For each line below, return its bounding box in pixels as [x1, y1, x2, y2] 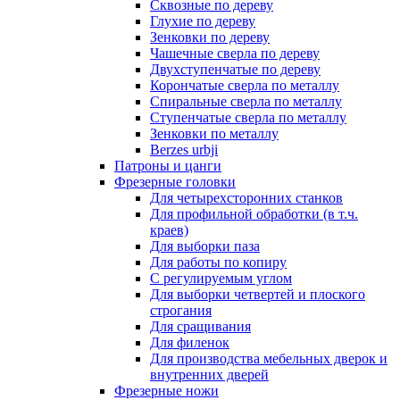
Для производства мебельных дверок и [150, 351, 387, 367]
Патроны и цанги [114, 158, 221, 174]
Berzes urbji [150, 142, 218, 158]
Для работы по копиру [150, 254, 287, 271]
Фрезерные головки [114, 174, 236, 190]
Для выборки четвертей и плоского [150, 287, 365, 303]
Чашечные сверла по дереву [150, 46, 320, 62]
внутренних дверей [150, 367, 269, 383]
